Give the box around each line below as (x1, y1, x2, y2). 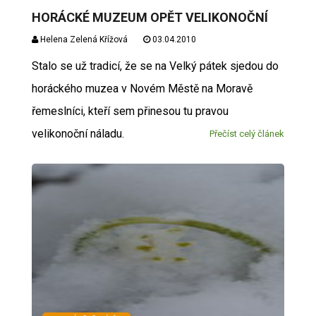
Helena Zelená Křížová (37, 34, 128, 44)
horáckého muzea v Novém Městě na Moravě (31, 81, 253, 95)
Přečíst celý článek (209, 128, 285, 139)
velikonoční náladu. (31, 126, 124, 140)
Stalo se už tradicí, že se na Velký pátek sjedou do (31, 59, 279, 73)
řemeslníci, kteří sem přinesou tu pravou (31, 104, 229, 118)
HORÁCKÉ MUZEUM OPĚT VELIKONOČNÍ (31, 9, 268, 25)
